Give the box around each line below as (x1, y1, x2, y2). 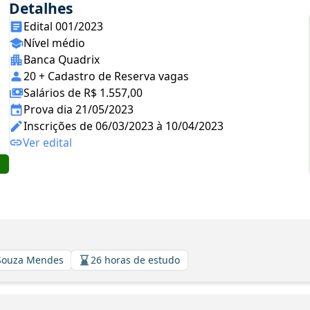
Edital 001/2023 (24, 19, 103, 34)
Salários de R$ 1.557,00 (24, 85, 143, 100)
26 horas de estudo (91, 253, 180, 266)
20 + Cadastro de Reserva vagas (24, 69, 189, 84)
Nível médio (24, 35, 85, 51)
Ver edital (23, 135, 72, 150)
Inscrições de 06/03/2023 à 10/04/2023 (24, 118, 224, 134)
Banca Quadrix (24, 52, 100, 67)
